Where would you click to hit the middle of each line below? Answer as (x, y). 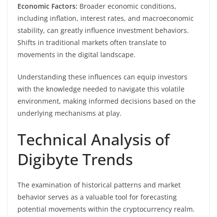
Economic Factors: (47, 6)
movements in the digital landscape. (77, 54)
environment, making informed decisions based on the (107, 101)
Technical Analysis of (93, 139)
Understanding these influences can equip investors (102, 77)
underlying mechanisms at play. (70, 113)
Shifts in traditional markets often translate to (92, 42)
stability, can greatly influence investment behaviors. (103, 30)
